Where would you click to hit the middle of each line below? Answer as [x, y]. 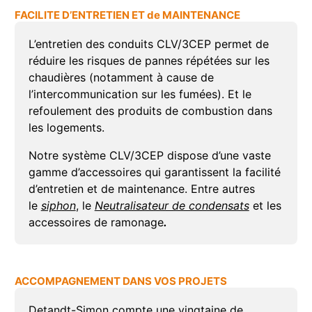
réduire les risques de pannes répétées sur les [149, 61]
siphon [58, 206]
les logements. [66, 128]
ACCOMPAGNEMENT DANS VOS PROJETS [120, 281]
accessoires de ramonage [96, 223]
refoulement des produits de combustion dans [150, 111]
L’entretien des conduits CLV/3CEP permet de [148, 44]
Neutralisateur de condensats [172, 206]
